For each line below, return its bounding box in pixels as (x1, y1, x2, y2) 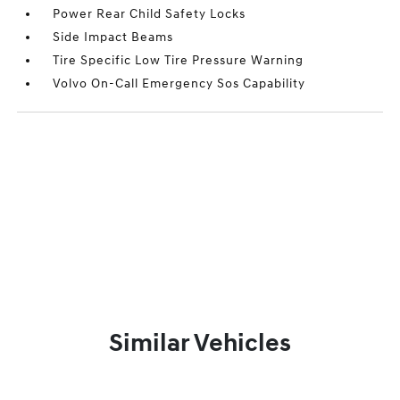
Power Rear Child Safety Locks (53, 6, 246, 22)
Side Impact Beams (53, 29, 174, 46)
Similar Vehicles (109, 328, 291, 360)
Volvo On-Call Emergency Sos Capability (53, 76, 306, 92)
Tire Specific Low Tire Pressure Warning (53, 53, 304, 69)
